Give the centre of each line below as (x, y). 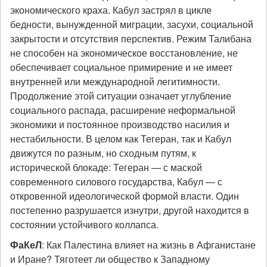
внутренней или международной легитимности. (115, 81)
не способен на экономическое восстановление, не (124, 53)
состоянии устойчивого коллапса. (84, 224)
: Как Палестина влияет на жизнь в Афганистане (149, 245)
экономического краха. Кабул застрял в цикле (111, 10)
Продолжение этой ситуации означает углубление (121, 96)
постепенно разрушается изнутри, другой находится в (130, 210)
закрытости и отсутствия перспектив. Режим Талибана (131, 38)
